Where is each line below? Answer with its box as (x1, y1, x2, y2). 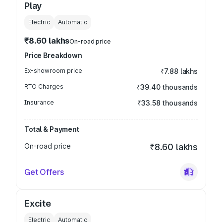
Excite (24, 198, 51, 209)
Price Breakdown (24, 51, 82, 59)
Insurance (24, 99, 54, 106)
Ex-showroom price (24, 67, 82, 74)
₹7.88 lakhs (160, 67, 198, 75)
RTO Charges (24, 83, 63, 90)
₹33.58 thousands (137, 99, 198, 107)
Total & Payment (24, 125, 79, 133)
